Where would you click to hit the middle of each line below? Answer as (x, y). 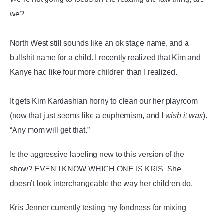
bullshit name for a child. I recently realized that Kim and (105, 57)
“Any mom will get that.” (50, 130)
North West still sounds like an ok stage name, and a (99, 43)
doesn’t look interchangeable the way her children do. (101, 183)
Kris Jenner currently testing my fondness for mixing (98, 208)
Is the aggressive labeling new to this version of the (97, 154)
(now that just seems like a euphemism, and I (87, 116)
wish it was (184, 116)
